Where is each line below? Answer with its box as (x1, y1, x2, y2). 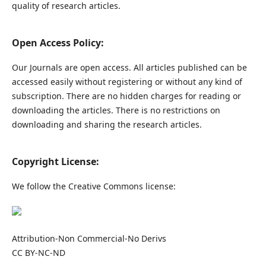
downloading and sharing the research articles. (11, 119, 202, 131)
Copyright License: (11, 155, 102, 169)
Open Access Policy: (11, 36, 104, 50)
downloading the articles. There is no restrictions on (11, 104, 220, 116)
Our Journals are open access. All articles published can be (11, 62, 247, 74)
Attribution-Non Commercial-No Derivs (11, 233, 166, 245)
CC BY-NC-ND (11, 247, 65, 259)
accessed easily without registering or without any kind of (11, 76, 242, 88)
